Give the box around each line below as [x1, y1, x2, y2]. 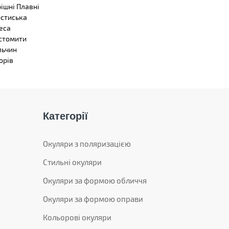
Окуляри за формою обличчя [42, 176, 147, 185]
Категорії [42, 110, 88, 122]
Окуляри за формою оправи [42, 194, 143, 203]
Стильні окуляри [42, 157, 102, 167]
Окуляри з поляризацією [42, 139, 131, 148]
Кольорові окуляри [42, 213, 111, 222]
